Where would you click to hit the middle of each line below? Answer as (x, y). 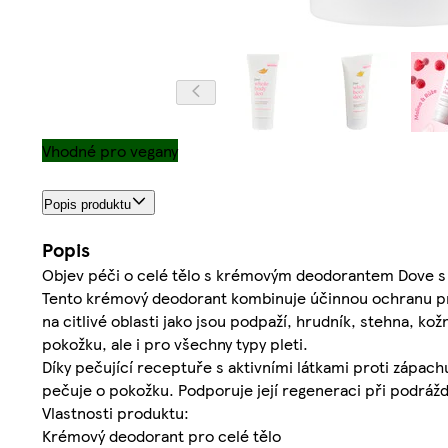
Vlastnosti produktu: (115, 413)
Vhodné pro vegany (110, 151)
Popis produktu (87, 205)
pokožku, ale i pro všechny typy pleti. (175, 344)
